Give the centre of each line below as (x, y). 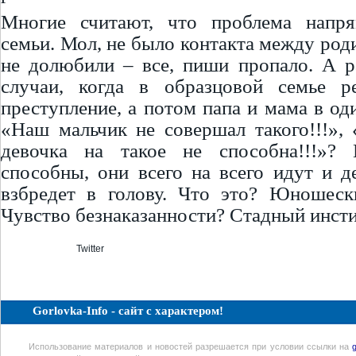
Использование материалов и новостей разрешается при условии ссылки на (191, 346)
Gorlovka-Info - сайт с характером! (128, 311)
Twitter (90, 249)
